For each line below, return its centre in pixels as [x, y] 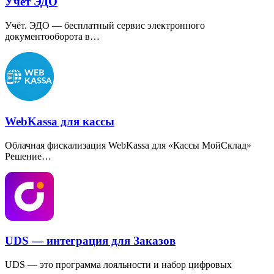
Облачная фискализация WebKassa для [85, 145]
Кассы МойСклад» [212, 145]
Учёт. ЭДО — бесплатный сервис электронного [105, 26]
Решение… [28, 156]
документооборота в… [52, 37]
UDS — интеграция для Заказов [90, 241]
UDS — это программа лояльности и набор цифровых [118, 264]
